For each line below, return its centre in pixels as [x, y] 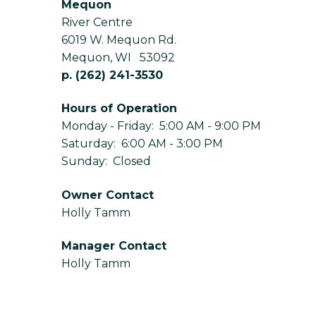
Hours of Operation [119, 109]
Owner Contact [108, 195]
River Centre [97, 22]
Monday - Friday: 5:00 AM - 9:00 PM [161, 126]
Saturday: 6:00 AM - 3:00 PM [142, 144]
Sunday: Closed [106, 162]
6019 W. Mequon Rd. [119, 40]
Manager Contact [114, 246]
